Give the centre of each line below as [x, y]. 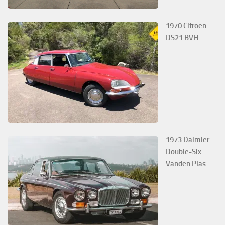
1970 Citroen [186, 26]
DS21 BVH [182, 38]
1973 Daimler [188, 140]
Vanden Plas [186, 164]
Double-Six [184, 152]
